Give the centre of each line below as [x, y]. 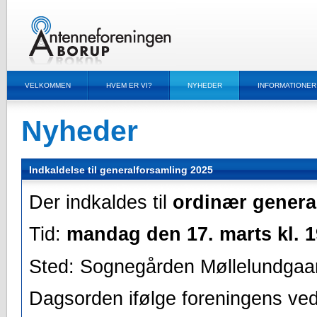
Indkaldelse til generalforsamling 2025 [121, 170]
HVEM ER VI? [129, 85]
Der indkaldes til [101, 203]
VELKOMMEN [48, 85]
